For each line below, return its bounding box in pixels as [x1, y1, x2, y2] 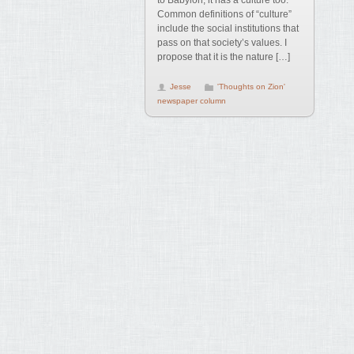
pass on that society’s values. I [157, 37, 287, 48]
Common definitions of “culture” [157, 9, 292, 20]
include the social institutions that [157, 23, 299, 34]
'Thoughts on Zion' [217, 82, 285, 91]
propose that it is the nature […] [157, 51, 290, 62]
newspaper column [157, 96, 226, 105]
